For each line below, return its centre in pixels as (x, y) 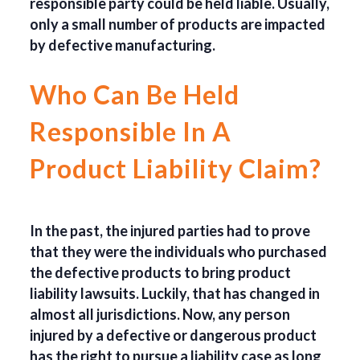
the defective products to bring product (161, 273)
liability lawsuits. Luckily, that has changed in (175, 294)
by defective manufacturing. (123, 45)
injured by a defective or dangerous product (174, 335)
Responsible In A (131, 132)
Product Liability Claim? (176, 169)
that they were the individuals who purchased (179, 252)
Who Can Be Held (135, 95)
